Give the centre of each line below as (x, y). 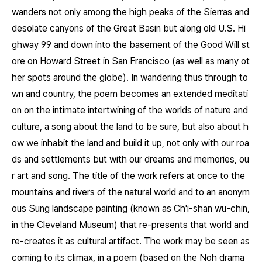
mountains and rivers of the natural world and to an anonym (131, 192)
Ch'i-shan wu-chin (211, 208)
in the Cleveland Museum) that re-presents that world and (130, 225)
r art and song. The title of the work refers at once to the (128, 176)
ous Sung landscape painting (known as (93, 208)
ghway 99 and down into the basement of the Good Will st (131, 45)
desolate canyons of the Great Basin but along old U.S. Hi (129, 28)
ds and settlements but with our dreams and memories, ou (130, 159)
